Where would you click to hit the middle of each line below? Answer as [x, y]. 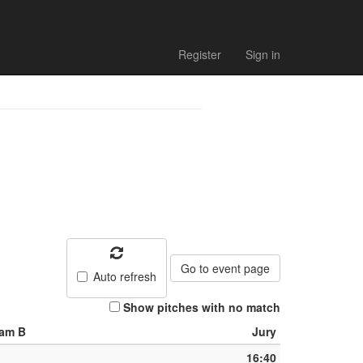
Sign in [263, 55]
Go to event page [225, 269]
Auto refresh [125, 277]
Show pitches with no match [202, 307]
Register [200, 55]
